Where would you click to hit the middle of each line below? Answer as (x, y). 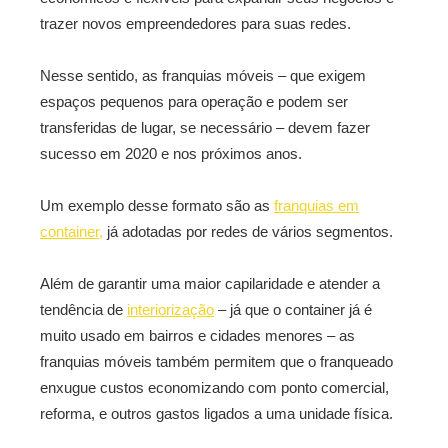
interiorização (170, 310)
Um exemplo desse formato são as (157, 206)
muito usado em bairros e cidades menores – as (197, 336)
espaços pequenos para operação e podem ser (194, 102)
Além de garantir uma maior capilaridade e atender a (210, 284)
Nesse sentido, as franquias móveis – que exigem (203, 76)
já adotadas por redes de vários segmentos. (248, 232)
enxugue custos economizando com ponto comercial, (214, 388)
